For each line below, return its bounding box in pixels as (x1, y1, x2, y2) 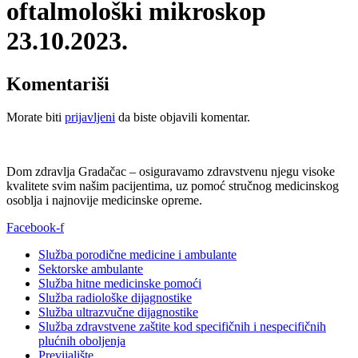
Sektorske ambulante (38, 262, 143, 276)
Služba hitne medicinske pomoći (38, 276, 201, 291)
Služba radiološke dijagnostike (38, 291, 192, 305)
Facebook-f (6, 221, 64, 235)
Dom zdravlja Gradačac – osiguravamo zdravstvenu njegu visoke (6, 165, 335, 179)
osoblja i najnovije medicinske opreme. (6, 193, 202, 208)
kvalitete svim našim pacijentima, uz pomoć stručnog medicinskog (6, 179, 339, 193)
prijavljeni (65, 110, 115, 125)
